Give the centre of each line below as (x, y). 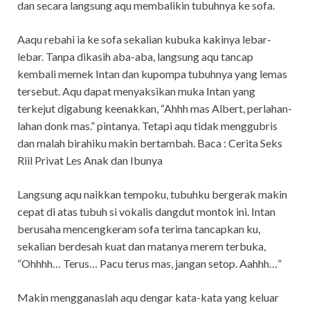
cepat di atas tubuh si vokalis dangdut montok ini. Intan (146, 212)
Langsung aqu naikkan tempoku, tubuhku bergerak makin (152, 194)
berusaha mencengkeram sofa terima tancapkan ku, (139, 229)
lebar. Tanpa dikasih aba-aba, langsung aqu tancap (135, 57)
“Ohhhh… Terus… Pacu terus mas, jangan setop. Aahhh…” (149, 264)
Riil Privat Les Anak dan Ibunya (90, 161)
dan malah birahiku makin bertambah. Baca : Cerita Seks (150, 143)
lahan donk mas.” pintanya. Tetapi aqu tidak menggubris (147, 126)
